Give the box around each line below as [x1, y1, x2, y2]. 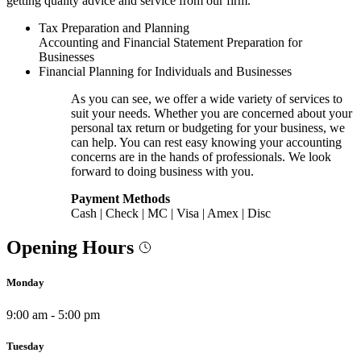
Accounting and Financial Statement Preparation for [39, 35, 302, 50]
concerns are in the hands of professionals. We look [71, 150, 331, 164]
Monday [6, 276, 44, 289]
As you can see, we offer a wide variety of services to [71, 92, 342, 106]
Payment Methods [71, 192, 170, 206]
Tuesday [6, 339, 44, 352]
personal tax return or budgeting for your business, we [71, 121, 345, 135]
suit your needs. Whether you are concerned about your [71, 106, 352, 121]
